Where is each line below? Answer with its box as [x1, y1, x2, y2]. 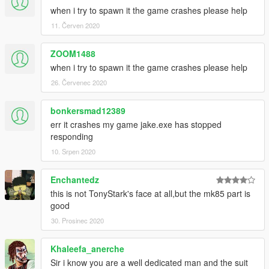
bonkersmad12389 [50, 104, 125, 117]
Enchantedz [50, 174, 99, 186]
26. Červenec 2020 [51, 77, 107, 88]
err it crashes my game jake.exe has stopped [50, 118, 222, 131]
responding [50, 130, 93, 143]
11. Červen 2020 [51, 20, 100, 31]
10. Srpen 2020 [51, 147, 95, 157]
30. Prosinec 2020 [51, 216, 104, 226]
